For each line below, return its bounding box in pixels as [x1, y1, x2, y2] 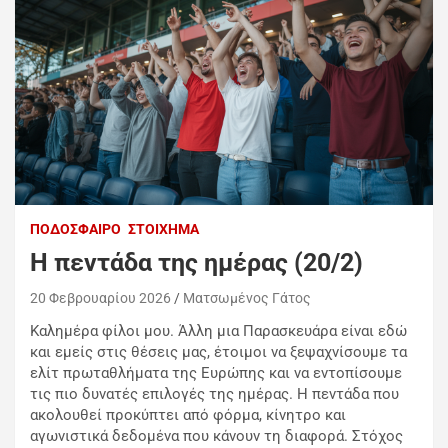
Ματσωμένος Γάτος [183, 290, 311, 307]
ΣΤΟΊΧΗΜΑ [128, 221, 199, 238]
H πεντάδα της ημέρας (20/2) [30, 248, 363, 278]
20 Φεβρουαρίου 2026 [30, 290, 171, 307]
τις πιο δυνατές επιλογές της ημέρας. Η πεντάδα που [30, 385, 399, 404]
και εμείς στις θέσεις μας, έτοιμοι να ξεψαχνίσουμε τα [30, 343, 407, 362]
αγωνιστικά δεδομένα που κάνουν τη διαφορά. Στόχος [30, 427, 403, 446]
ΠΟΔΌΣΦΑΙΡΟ [30, 221, 121, 238]
